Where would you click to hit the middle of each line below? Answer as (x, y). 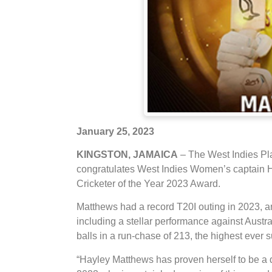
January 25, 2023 (115, 131)
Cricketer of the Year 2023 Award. (148, 183)
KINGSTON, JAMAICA (127, 154)
